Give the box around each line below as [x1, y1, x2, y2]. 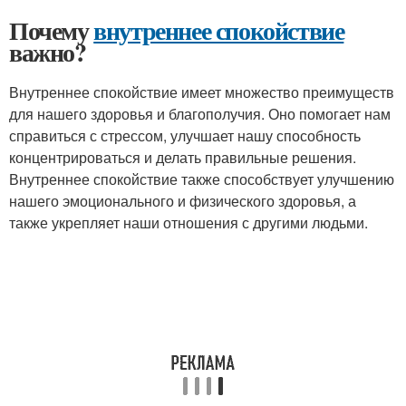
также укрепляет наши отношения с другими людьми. [9, 212, 368, 233]
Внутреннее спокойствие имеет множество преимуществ [9, 82, 394, 102]
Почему [9, 12, 94, 49]
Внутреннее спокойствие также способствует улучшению [9, 169, 394, 189]
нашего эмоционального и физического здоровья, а [9, 190, 356, 211]
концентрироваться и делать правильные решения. [9, 147, 356, 168]
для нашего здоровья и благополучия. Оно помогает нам [9, 103, 391, 124]
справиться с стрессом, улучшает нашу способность [9, 125, 361, 146]
